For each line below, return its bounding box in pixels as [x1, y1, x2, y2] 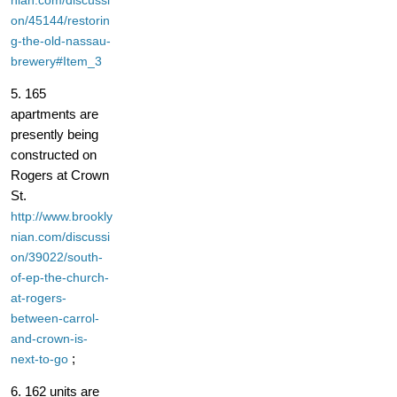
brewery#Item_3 [11, 54, 102, 69]
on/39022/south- [11, 250, 103, 265]
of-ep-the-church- [11, 270, 109, 285]
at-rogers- [11, 291, 66, 306]
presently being [11, 127, 98, 143]
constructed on [11, 147, 97, 163]
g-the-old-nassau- [11, 34, 111, 49]
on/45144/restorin [11, 13, 110, 28]
